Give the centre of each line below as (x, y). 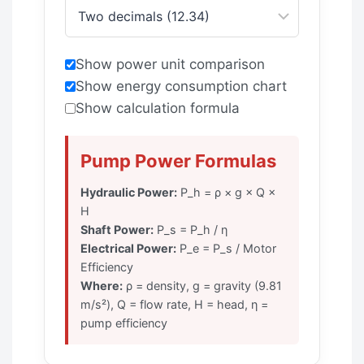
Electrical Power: (128, 248)
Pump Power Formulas (178, 160)
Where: (102, 285)
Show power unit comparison (170, 64)
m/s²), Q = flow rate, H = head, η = (174, 304)
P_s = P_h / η (191, 229)
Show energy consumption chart (181, 86)
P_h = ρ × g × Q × (226, 192)
